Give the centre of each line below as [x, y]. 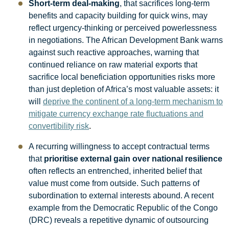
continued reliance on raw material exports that [113, 64]
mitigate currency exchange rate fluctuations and [116, 113]
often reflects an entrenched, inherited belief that [115, 171]
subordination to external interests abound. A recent [121, 195]
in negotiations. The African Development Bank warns [126, 40]
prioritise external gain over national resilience [133, 158]
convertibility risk [59, 126]
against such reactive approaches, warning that [114, 52]
